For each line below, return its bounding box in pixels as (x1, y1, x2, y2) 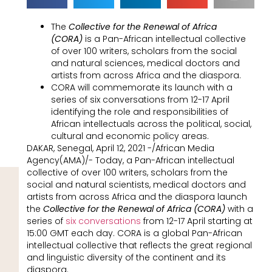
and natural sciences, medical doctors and (50, 56, 240, 69)
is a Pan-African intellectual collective (84, 32, 246, 45)
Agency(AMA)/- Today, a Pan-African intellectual (26, 154, 234, 166)
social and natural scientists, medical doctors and (26, 178, 246, 191)
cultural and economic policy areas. (50, 129, 209, 142)
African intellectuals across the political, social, (50, 117, 251, 130)
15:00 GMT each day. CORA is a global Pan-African (26, 226, 242, 239)
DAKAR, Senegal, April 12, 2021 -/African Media (26, 141, 214, 154)
